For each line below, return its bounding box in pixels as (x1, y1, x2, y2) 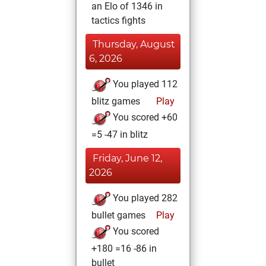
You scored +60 (110, 112, 178, 123)
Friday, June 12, (93, 153, 162, 164)
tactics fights (91, 15, 145, 26)
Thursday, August (93, 39, 175, 50)
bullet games (91, 210, 145, 221)
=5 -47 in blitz (91, 129, 148, 140)
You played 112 (110, 78, 178, 90)
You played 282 (110, 192, 178, 204)
